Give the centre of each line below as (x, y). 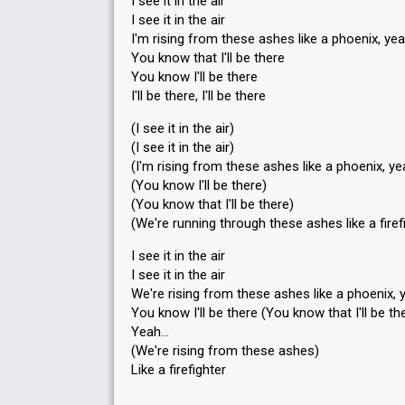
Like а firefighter (179, 370)
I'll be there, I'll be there (198, 96)
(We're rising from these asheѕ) (225, 351)
